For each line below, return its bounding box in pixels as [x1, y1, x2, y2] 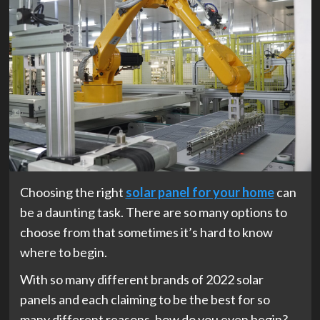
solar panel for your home [125, 184, 274, 200]
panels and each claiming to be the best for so [19, 291, 270, 307]
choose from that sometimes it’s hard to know [19, 224, 273, 240]
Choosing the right [19, 184, 126, 200]
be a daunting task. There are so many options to [19, 204, 287, 220]
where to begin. [19, 244, 107, 260]
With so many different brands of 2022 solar [19, 271, 264, 287]
